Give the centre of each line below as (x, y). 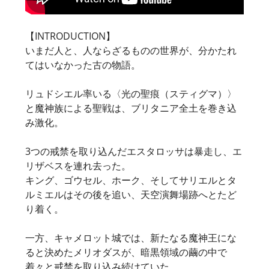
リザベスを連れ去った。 (78, 165)
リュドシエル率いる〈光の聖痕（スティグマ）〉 (131, 93)
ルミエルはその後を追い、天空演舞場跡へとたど (131, 194)
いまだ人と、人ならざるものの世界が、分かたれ (131, 50)
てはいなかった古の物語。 (83, 65)
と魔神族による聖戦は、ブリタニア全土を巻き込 (131, 108)
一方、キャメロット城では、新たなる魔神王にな (131, 237)
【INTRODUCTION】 (70, 36)
